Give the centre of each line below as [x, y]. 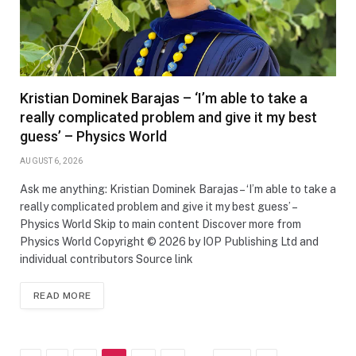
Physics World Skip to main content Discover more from [161, 224]
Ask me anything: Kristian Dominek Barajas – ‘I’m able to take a [178, 189]
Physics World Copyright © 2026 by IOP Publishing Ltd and [169, 241]
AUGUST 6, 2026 [52, 161]
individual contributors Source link [106, 259]
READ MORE [62, 295]
